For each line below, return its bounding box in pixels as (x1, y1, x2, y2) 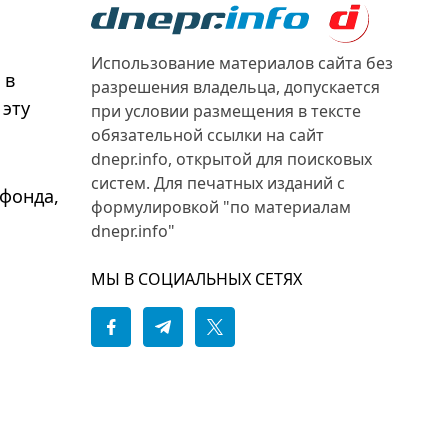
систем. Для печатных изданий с (91, 172, 345, 194)
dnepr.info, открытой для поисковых (91, 148, 372, 170)
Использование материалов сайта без (91, 52, 393, 74)
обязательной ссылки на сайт (91, 124, 324, 146)
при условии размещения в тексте (91, 100, 361, 122)
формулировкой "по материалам (91, 196, 351, 218)
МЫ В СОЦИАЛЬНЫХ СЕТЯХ (91, 268, 302, 290)
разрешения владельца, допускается (91, 76, 380, 98)
